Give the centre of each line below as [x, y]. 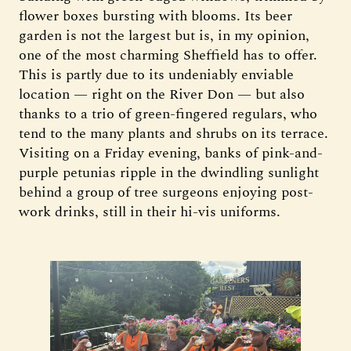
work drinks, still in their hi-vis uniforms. [154, 212]
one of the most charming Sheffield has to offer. [168, 55]
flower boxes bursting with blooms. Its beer [156, 16]
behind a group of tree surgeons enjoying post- [166, 192]
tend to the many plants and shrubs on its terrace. [174, 133]
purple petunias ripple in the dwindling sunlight [169, 172]
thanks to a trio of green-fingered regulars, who [168, 114]
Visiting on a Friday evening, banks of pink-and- [171, 153]
